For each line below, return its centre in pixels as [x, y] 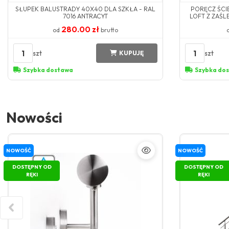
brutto [109, 30]
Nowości [34, 118]
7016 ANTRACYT [85, 16]
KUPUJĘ [131, 53]
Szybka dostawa [48, 70]
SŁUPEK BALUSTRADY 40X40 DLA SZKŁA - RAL [85, 9]
